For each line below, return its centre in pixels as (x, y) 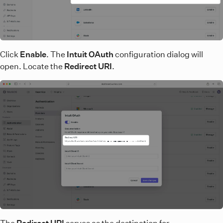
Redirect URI (88, 66)
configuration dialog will (158, 55)
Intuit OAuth (90, 55)
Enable (33, 55)
